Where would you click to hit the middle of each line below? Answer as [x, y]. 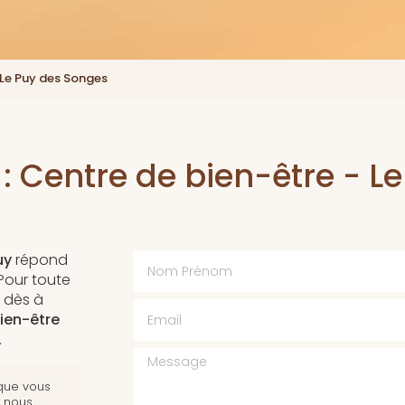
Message [164, 357]
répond [40, 260]
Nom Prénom [177, 259]
